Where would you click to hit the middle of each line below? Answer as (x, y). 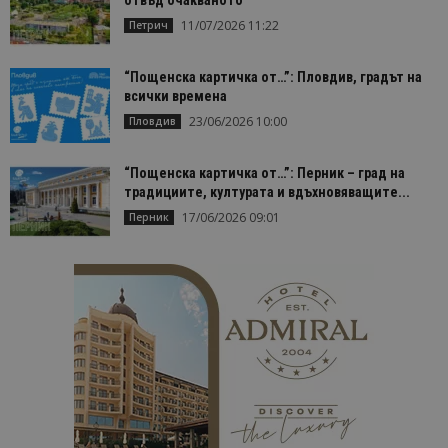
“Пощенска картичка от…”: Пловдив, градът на (273, 76)
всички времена (175, 95)
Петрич (148, 24)
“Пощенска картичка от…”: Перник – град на (264, 172)
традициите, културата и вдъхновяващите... (267, 191)
